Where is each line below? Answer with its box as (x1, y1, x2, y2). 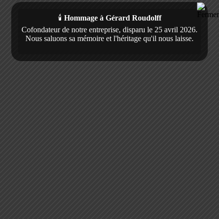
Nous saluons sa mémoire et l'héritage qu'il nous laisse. (25, 34, 194, 43)
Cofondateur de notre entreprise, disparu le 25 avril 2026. (22, 25, 197, 34)
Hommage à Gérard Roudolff (64, 13, 161, 22)
